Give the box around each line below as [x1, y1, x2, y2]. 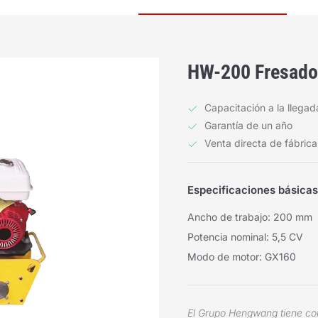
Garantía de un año [204, 119, 292, 131]
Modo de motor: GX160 [187, 251, 296, 263]
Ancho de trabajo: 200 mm [187, 211, 312, 223]
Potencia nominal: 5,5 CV [187, 231, 303, 243]
